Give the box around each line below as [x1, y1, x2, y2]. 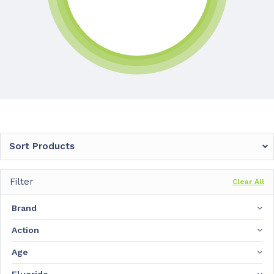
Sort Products [9, 141, 75, 152]
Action [12, 225, 39, 235]
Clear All [232, 177, 264, 187]
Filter [10, 176, 34, 188]
